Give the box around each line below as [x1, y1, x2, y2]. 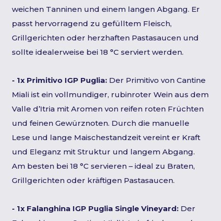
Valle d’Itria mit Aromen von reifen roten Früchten [12, 104, 204, 113]
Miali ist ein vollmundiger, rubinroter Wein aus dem [12, 90, 209, 99]
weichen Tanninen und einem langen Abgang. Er [12, 4, 200, 14]
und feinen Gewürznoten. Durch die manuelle [12, 118, 189, 128]
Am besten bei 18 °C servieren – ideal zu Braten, [12, 161, 195, 171]
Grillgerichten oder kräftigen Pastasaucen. [12, 176, 175, 185]
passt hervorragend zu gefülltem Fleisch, [12, 19, 172, 28]
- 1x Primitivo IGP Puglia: [12, 75, 107, 85]
